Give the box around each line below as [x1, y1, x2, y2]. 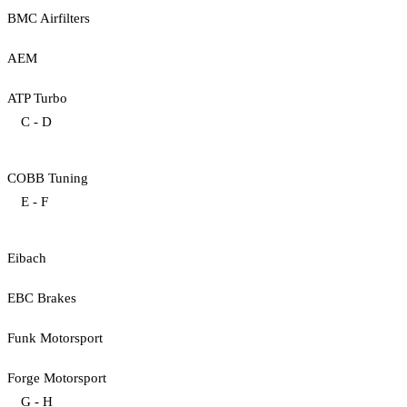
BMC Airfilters [7, 10, 90, 25]
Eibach [7, 250, 46, 265]
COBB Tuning [7, 170, 88, 185]
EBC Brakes [7, 290, 76, 305]
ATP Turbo [7, 90, 67, 105]
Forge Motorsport [7, 370, 106, 385]
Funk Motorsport [7, 330, 103, 345]
